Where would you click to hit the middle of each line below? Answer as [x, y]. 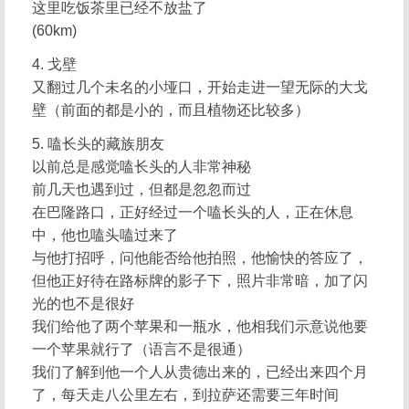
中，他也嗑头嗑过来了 [105, 235]
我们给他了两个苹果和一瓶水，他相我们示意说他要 [200, 326]
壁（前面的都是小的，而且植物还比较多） [171, 110]
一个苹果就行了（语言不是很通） [142, 349]
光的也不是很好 [84, 304]
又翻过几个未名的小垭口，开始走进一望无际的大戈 [200, 87]
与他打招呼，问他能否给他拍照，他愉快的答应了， [200, 258]
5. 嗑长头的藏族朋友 [99, 144]
